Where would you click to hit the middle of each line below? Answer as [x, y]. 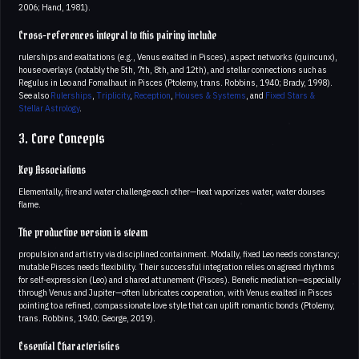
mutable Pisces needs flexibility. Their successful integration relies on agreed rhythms [177, 266]
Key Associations [52, 170]
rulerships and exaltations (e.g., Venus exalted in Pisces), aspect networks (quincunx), [178, 56]
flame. [30, 204]
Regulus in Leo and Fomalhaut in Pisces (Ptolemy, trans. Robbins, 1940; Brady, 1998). [175, 82]
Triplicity [113, 95]
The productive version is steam [83, 233]
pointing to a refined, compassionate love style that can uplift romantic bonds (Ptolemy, [177, 305]
